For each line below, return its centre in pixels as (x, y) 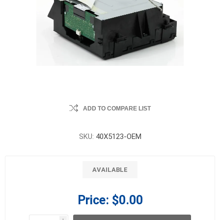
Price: (93, 200)
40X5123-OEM (118, 137)
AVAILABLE (110, 170)
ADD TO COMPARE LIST (117, 109)
